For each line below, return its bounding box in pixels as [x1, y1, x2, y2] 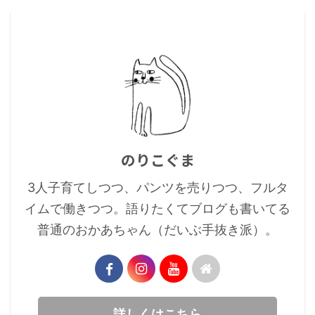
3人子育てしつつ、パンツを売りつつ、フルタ [27, 180, 288, 195]
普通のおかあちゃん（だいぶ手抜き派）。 [37, 222, 278, 237]
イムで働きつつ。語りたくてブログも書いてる [25, 201, 290, 216]
